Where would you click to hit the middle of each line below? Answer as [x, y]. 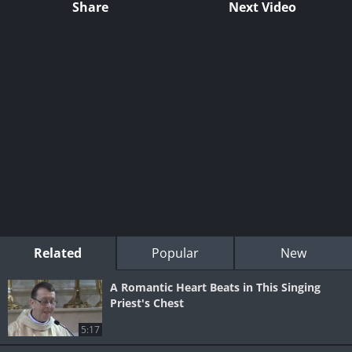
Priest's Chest [147, 303]
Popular [175, 253]
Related [58, 253]
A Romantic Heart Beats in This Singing [215, 288]
